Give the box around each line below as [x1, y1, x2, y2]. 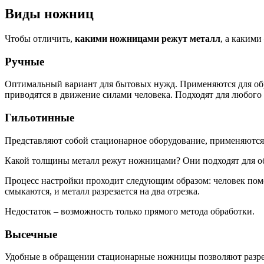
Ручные [5, 55, 44, 68]
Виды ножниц [5, 6, 94, 22]
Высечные [5, 227, 57, 240]
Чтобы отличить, [5, 34, 75, 44]
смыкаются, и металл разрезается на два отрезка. [5, 186, 200, 196]
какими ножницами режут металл [75, 34, 220, 44]
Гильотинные [5, 111, 74, 124]
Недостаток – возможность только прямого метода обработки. [5, 206, 255, 216]
